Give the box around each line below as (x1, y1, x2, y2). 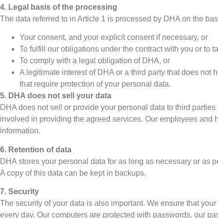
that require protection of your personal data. (19, 80, 171, 89)
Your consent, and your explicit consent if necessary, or (19, 33, 208, 42)
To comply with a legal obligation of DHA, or (19, 56, 170, 65)
